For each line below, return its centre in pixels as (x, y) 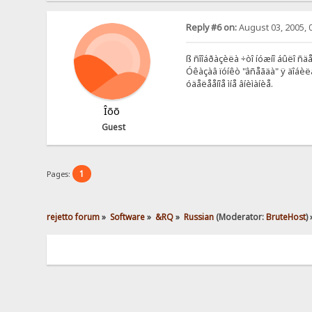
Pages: (60, 174)
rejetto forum (73, 216)
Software (128, 216)
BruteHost (286, 216)
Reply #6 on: (211, 27)
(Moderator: (240, 216)
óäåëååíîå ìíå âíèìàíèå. (229, 83)
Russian (198, 216)
